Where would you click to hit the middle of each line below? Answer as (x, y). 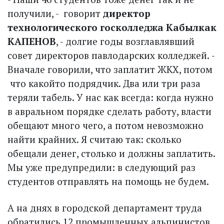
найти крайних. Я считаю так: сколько (94, 139)
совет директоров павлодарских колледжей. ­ (111, 55)
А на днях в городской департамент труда (105, 208)
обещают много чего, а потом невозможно (105, 125)
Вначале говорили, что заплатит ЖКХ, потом (110, 69)
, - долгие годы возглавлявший (125, 41)
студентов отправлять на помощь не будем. (108, 181)
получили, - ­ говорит (55, 13)
